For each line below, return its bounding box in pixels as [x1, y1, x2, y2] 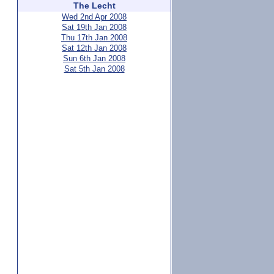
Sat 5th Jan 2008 [64, 64, 125, 73]
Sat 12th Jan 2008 [62, 43, 127, 53]
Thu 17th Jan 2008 [61, 33, 127, 42]
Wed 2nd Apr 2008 [62, 12, 127, 21]
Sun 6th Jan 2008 [63, 54, 125, 63]
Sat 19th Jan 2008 [62, 23, 127, 32]
